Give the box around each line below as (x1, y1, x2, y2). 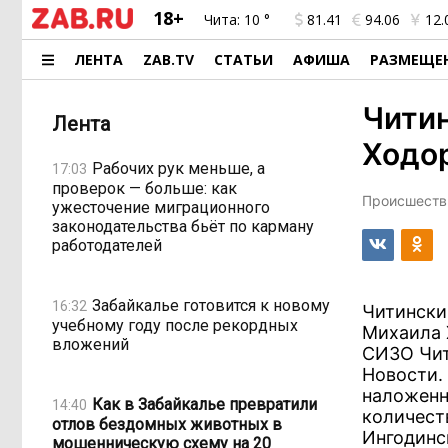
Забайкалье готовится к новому (92, 295, 330, 315)
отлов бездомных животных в (52, 415, 282, 434)
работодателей (52, 236, 162, 255)
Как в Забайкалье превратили (92, 394, 317, 414)
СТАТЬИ (214, 50, 274, 69)
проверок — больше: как (52, 179, 237, 198)
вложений (52, 335, 129, 354)
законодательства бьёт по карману (52, 217, 314, 236)
